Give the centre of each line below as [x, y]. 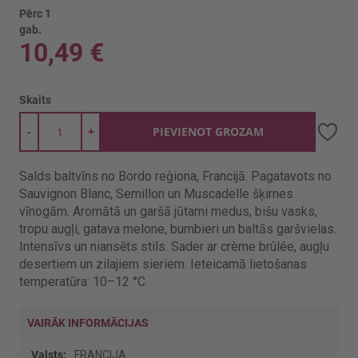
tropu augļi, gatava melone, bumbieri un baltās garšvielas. [178, 229]
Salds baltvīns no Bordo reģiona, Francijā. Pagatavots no [175, 176]
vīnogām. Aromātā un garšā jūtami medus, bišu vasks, [168, 211]
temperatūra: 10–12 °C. [84, 282]
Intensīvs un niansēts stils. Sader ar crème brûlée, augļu [174, 247]
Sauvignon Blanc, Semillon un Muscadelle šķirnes [156, 194]
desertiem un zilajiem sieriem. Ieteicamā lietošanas [163, 264]
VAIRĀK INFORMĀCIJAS [88, 323]
